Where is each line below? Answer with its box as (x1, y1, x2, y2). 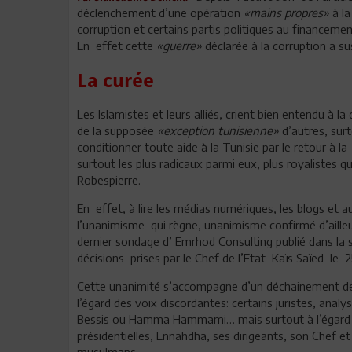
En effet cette (77, 38, 156, 53)
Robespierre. (77, 172, 141, 187)
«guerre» (156, 38, 205, 53)
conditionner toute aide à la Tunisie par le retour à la (77, 139, 350, 154)
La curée (77, 69, 154, 92)
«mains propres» (244, 5, 329, 20)
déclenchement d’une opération (77, 5, 244, 20)
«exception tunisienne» (157, 123, 279, 137)
